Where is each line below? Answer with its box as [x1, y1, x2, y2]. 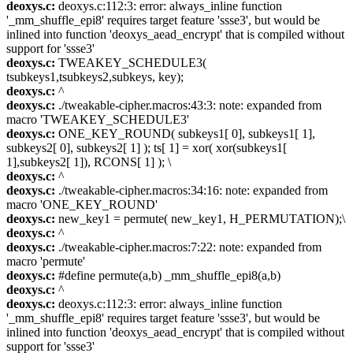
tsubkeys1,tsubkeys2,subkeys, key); [6, 70, 184, 84]
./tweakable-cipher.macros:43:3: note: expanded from [55, 98, 321, 113]
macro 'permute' [6, 255, 85, 269]
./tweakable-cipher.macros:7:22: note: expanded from [55, 240, 321, 255]
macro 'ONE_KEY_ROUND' [6, 198, 158, 212]
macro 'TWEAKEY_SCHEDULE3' [6, 113, 189, 127]
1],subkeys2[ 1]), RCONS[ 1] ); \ [6, 155, 171, 169]
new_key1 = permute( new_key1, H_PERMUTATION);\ [55, 212, 345, 226]
